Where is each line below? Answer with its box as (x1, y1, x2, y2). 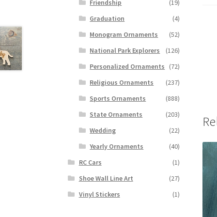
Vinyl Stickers (78, 189, 120, 199)
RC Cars (78, 157, 102, 167)
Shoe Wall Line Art (78, 173, 133, 183)
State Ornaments (90, 109, 143, 119)
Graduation (90, 14, 125, 23)
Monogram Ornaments (90, 30, 158, 39)
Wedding (90, 125, 116, 135)
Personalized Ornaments (90, 62, 165, 71)
